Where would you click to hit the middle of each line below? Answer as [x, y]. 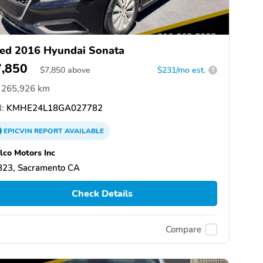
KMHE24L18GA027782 [53, 108]
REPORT [48, 131]
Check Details [102, 193]
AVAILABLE [83, 131]
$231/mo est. [181, 70]
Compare [183, 229]
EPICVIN [19, 131]
